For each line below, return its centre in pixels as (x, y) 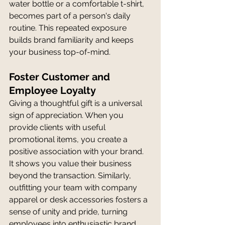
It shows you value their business (71, 163)
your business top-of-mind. (60, 52)
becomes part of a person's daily (71, 16)
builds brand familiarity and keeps (72, 40)
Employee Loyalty (52, 90)
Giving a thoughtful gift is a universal (77, 103)
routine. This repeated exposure (69, 28)
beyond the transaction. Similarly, (71, 175)
